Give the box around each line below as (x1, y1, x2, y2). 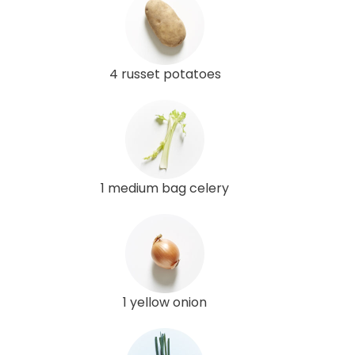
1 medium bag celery (101, 178, 229, 197)
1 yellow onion (123, 292, 207, 311)
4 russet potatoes (109, 64, 221, 83)
